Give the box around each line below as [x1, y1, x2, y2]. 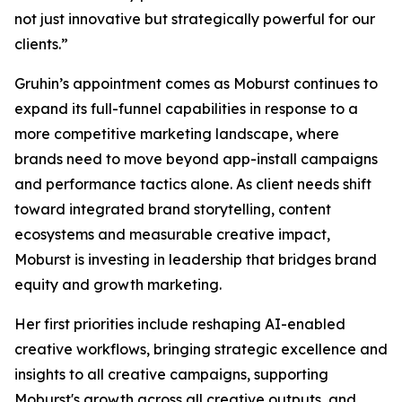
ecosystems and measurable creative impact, [14, 225, 330, 243]
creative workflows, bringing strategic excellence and [14, 340, 388, 358]
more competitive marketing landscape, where [14, 125, 339, 143]
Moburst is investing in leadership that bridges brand [14, 250, 377, 268]
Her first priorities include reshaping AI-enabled [14, 315, 345, 333]
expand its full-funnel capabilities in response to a [14, 100, 358, 118]
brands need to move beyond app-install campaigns [14, 150, 378, 168]
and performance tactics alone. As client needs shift [14, 175, 371, 193]
